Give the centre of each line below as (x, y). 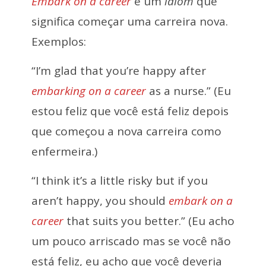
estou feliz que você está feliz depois (130, 111)
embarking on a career (88, 91)
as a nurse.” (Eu (188, 91)
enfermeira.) (64, 151)
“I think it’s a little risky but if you (119, 180)
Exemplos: (58, 41)
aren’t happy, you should (100, 200)
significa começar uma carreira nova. (129, 21)
